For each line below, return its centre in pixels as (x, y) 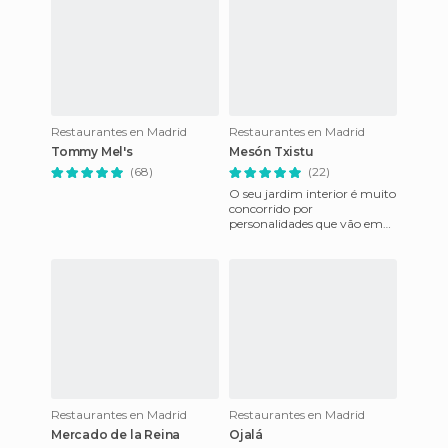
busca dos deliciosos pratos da (313, 238)
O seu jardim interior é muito (312, 193)
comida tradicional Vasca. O (308, 253)
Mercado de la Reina (116, 434)
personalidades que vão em (306, 223)
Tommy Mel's (92, 151)
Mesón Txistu (271, 151)
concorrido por (271, 208)
